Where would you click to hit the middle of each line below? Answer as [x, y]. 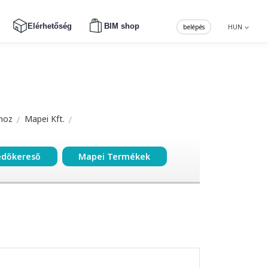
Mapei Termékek [115, 157]
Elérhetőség [49, 26]
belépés [194, 27]
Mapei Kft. [45, 119]
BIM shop [121, 26]
